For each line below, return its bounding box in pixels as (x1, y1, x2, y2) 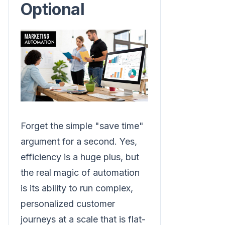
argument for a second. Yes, (21, 136, 137, 147)
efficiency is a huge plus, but (21, 151, 139, 162)
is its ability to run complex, (21, 182, 133, 193)
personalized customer (21, 198, 115, 209)
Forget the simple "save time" (21, 120, 144, 131)
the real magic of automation (21, 167, 140, 178)
